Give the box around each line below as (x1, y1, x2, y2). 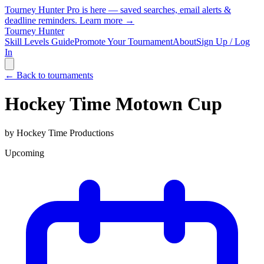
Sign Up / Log (196, 37, 250, 47)
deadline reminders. (5, 15, 80, 25)
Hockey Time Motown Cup (5, 93, 222, 115)
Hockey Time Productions (16, 127, 114, 138)
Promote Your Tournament (74, 37, 173, 47)
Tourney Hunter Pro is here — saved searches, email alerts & (5, 5, 231, 15)
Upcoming (5, 147, 44, 158)
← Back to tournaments (5, 70, 93, 80)
